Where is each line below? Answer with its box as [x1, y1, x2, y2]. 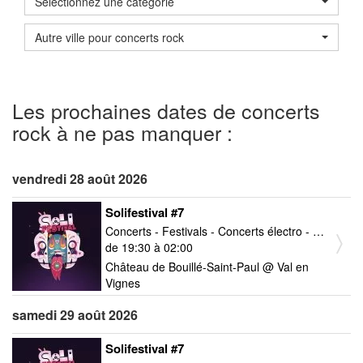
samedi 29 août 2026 [12, 305, 138, 324]
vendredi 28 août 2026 [12, 169, 147, 188]
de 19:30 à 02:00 [105, 238, 193, 255]
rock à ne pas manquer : [12, 117, 233, 147]
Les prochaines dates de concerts [12, 95, 320, 125]
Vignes [105, 274, 140, 291]
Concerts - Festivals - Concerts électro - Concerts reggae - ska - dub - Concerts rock [313, 222, 324, 239]
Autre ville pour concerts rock [35, 28, 184, 45]
